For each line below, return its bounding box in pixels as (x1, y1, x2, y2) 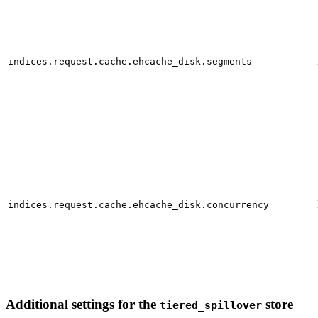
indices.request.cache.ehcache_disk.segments (8, 56, 252, 67)
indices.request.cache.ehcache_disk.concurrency (8, 199, 269, 211)
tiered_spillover (160, 298, 262, 312)
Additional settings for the (6, 296, 160, 312)
